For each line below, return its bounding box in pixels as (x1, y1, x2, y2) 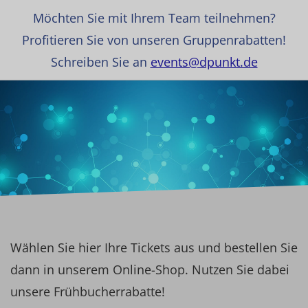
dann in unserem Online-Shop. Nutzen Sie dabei (10, 261, 289, 278)
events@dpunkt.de (150, 54, 258, 70)
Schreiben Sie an (50, 54, 151, 70)
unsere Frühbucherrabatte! (10, 283, 165, 300)
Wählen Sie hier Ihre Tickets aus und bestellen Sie (10, 239, 298, 256)
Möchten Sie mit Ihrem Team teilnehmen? (32, 10, 276, 26)
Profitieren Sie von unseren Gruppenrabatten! (22, 32, 286, 48)
